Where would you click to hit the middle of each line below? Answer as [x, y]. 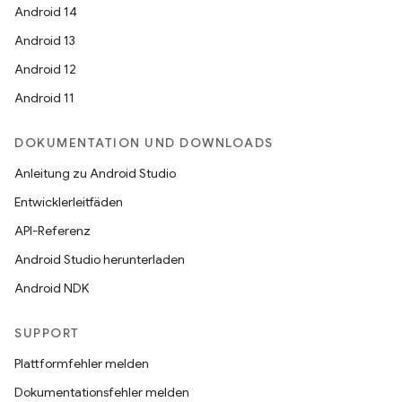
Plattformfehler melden [82, 363]
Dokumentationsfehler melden [102, 392]
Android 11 [44, 98]
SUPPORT [47, 333]
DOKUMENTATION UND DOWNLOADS [144, 143]
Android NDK [52, 288]
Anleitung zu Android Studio [95, 173]
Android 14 [46, 12]
